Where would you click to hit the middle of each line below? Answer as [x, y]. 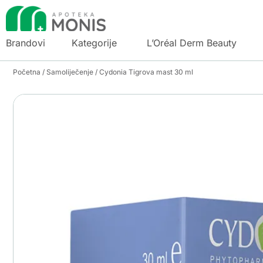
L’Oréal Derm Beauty [192, 43]
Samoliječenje [70, 72]
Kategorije [94, 43]
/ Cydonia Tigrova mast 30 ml [143, 72]
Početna [27, 72]
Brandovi [26, 43]
